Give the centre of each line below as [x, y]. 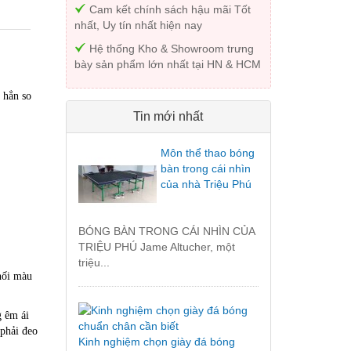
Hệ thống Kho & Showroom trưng [170, 49]
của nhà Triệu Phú [206, 185]
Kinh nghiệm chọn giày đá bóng [156, 342]
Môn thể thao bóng [207, 153]
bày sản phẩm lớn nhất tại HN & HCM [167, 65]
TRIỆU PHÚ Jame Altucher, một [156, 247]
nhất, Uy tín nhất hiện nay [138, 25]
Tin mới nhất [168, 117]
